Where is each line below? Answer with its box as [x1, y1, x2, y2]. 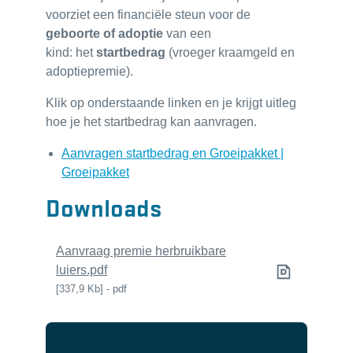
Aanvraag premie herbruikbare [56, 243, 226, 258]
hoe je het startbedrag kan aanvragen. [46, 115, 257, 129]
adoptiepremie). [46, 65, 133, 79]
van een [163, 27, 211, 41]
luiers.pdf [56, 262, 107, 277]
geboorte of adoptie [46, 27, 163, 41]
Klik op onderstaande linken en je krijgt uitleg [46, 96, 296, 110]
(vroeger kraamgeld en [165, 46, 295, 60]
